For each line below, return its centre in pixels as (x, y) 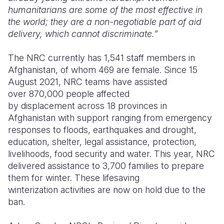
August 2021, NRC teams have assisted (87, 82)
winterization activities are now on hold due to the (107, 190)
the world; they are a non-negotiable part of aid (105, 22)
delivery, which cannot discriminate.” (83, 34)
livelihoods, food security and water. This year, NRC (111, 154)
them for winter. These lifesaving (74, 178)
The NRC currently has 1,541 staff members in (101, 58)
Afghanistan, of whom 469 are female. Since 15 (103, 70)
